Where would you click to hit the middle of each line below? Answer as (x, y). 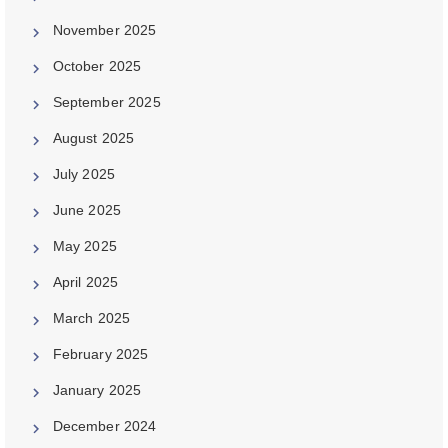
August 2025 (93, 137)
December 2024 (104, 425)
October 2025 (97, 65)
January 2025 (97, 389)
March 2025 (91, 317)
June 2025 (87, 209)
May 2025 (84, 245)
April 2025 (85, 281)
